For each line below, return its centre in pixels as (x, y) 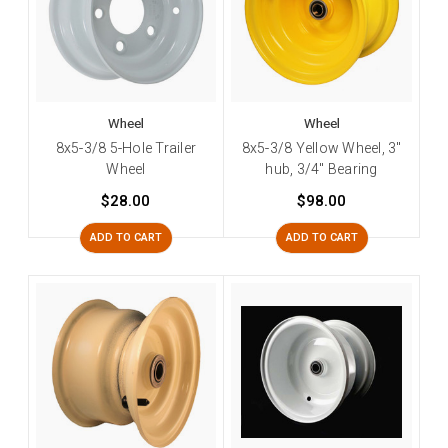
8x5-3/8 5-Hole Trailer (126, 147)
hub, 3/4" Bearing (321, 168)
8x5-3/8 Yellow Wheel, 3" (321, 147)
